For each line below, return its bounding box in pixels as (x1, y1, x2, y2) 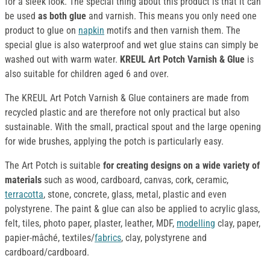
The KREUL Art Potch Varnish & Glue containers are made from (5, 92, 249, 104)
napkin (78, 25, 104, 37)
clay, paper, (215, 218, 260, 230)
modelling (177, 218, 215, 230)
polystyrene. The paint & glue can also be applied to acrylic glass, (5, 203, 260, 215)
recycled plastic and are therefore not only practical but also (5, 107, 240, 119)
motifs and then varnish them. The (104, 25, 240, 37)
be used (5, 10, 36, 22)
